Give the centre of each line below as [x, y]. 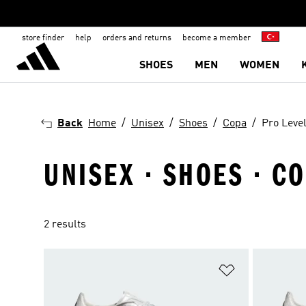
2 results [65, 225]
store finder [43, 38]
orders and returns [137, 38]
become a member [217, 38]
